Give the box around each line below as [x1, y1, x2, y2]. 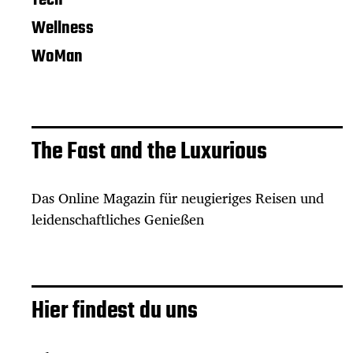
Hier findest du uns [32, 292, 198, 329]
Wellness [32, 14, 94, 42]
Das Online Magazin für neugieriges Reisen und [32, 185, 324, 210]
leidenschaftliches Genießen [32, 206, 204, 231]
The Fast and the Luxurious [32, 133, 267, 170]
